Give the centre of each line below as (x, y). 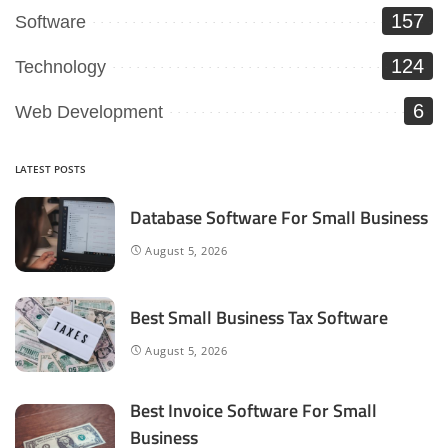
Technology (60, 67)
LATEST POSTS (50, 169)
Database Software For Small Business (279, 217)
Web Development (89, 112)
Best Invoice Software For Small (253, 411)
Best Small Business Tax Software (259, 317)
